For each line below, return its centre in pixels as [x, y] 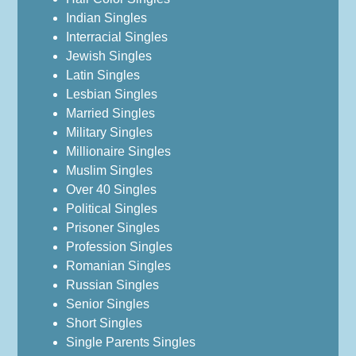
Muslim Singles [109, 171]
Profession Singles [119, 247]
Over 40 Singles [111, 190]
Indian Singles [106, 18]
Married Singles [110, 114]
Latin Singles [103, 75]
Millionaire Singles [118, 152]
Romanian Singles [118, 266]
